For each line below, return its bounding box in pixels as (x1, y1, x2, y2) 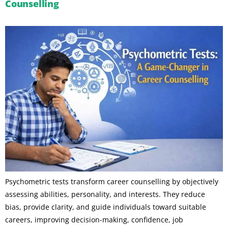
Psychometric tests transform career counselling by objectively (5, 176, 218, 186)
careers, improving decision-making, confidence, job (5, 214, 183, 224)
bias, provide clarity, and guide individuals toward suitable (5, 202, 206, 212)
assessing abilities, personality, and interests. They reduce (5, 189, 205, 199)
